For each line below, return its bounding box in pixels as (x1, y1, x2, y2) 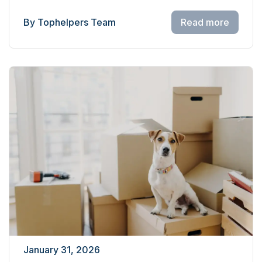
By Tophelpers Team (23, 16, 116, 28)
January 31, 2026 (23, 243, 100, 256)
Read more (181, 16, 229, 28)
